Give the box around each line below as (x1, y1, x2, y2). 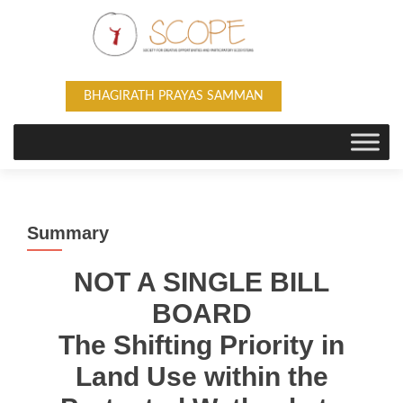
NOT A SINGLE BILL (74, 267, 329, 297)
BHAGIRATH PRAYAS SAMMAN (83, 90, 264, 103)
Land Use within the (75, 362, 328, 391)
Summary (27, 223, 109, 243)
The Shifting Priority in (58, 330, 345, 360)
